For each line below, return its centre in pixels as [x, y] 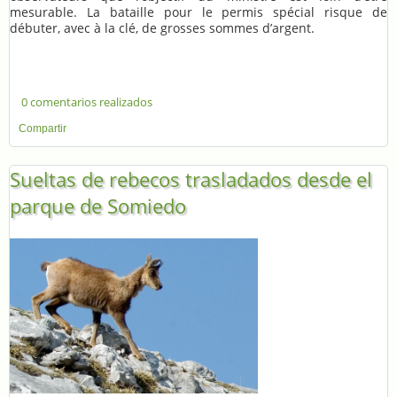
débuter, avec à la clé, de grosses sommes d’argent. [162, 28]
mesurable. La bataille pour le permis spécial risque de [198, 12]
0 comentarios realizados [86, 102]
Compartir [43, 129]
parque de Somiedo [98, 206]
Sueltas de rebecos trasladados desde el [191, 179]
